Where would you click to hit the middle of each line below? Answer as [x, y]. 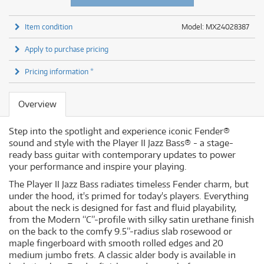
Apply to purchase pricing [67, 49]
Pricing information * [59, 71]
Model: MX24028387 [215, 26]
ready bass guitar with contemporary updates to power [122, 154]
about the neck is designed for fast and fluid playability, [123, 207]
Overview [37, 104]
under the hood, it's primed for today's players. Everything [129, 196]
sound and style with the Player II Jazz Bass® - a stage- [121, 143]
